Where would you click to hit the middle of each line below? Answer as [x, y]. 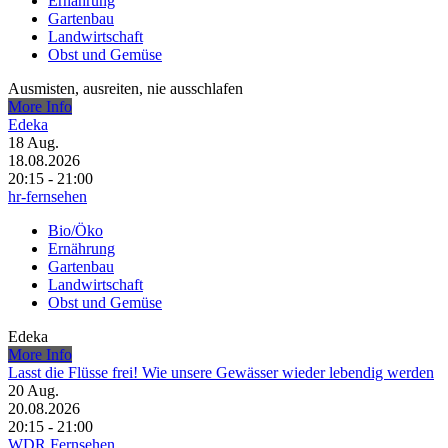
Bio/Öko [75, 231]
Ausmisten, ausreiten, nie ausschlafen [125, 89]
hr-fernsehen [47, 197]
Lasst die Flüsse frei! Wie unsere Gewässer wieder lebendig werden [221, 373]
